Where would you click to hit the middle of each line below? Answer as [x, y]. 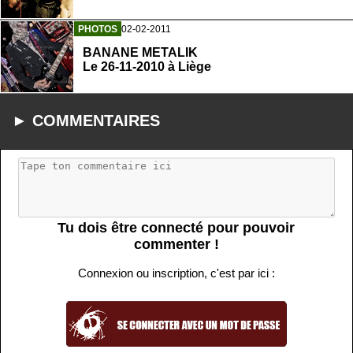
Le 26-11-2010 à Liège [147, 66]
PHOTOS [98, 29]
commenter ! [176, 245]
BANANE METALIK [140, 52]
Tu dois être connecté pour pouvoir [176, 228]
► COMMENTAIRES [86, 121]
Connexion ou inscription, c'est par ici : [176, 273]
